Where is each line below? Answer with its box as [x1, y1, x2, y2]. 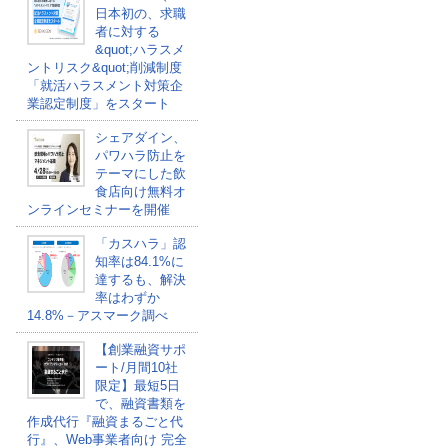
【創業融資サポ [94, 342, 186, 357]
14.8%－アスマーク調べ [26, 308, 168, 323]
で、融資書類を [94, 396, 186, 411]
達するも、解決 [94, 272, 186, 287]
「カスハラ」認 [94, 236, 186, 251]
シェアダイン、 [94, 130, 186, 145]
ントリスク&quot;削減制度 [26, 60, 182, 75]
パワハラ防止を [94, 148, 186, 163]
